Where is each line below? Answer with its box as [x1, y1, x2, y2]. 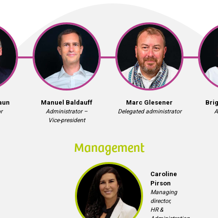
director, [150, 198, 171, 204]
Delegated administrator [117, 108, 182, 115]
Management [73, 138, 145, 155]
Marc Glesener [126, 99, 173, 106]
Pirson [150, 180, 171, 187]
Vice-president [48, 117, 85, 124]
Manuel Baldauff [41, 99, 92, 106]
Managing [150, 189, 177, 196]
